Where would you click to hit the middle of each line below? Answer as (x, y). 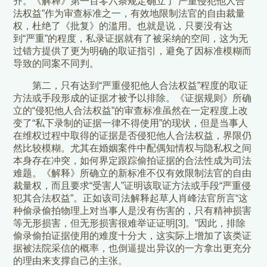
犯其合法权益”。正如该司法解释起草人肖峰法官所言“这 (131, 198)
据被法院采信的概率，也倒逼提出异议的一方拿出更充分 (133, 249)
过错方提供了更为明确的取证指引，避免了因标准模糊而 (133, 51)
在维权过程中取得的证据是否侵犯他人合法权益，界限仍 (133, 136)
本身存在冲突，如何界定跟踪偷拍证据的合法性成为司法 (133, 161)
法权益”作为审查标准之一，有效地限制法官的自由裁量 (129, 14)
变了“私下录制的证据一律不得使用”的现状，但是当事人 (131, 123)
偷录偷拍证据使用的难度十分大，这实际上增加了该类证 (133, 236)
